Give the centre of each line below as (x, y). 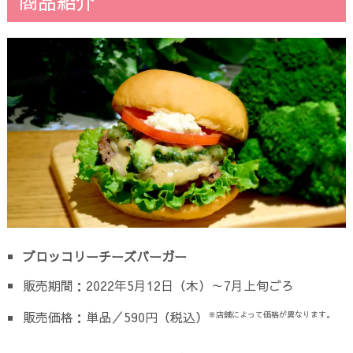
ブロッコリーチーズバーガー (104, 256)
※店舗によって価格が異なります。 (271, 315)
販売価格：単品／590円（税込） (115, 317)
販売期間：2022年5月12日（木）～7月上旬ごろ (158, 286)
